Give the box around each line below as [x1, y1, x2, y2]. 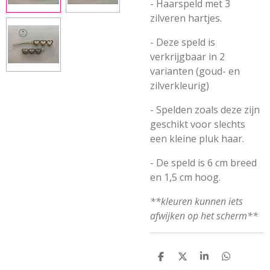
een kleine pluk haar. [150, 132, 244, 145]
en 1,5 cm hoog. [150, 171, 221, 184]
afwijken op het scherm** [150, 209, 258, 222]
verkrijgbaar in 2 [150, 50, 225, 63]
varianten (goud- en [150, 64, 240, 78]
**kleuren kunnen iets [150, 195, 243, 208]
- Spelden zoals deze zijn [150, 103, 260, 116]
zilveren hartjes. [150, 11, 222, 25]
